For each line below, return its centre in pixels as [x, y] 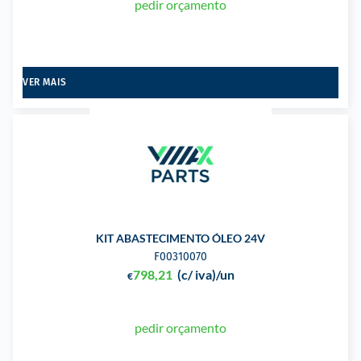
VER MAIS [45, 82]
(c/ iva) [196, 274]
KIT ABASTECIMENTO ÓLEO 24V [180, 238]
